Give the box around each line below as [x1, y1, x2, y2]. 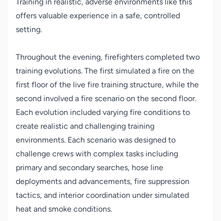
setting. [16, 25, 42, 34]
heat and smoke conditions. [16, 204, 112, 214]
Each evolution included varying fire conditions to [16, 108, 190, 117]
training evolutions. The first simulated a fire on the [16, 66, 194, 75]
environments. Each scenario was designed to [16, 135, 176, 145]
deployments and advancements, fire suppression [16, 177, 189, 186]
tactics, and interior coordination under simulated [16, 190, 189, 200]
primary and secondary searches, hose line [16, 163, 163, 172]
